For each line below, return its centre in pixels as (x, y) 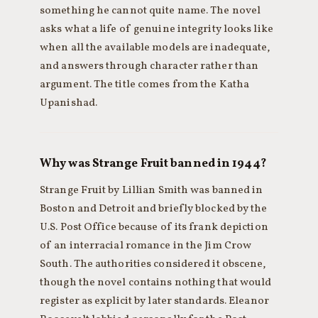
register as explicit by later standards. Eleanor (154, 301)
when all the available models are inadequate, (155, 48)
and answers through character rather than (149, 66)
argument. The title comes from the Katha (145, 84)
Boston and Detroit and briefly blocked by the (154, 209)
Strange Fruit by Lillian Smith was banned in (152, 190)
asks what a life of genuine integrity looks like (157, 29)
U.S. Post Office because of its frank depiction (154, 227)
